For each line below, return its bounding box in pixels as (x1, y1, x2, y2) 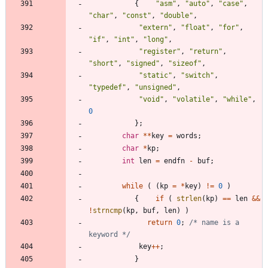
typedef (93, 83, 122, 92)
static (143, 71, 168, 80)
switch (185, 71, 210, 80)
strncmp (93, 206, 122, 215)
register (143, 47, 176, 56)
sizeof (172, 59, 197, 68)
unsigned (139, 83, 172, 92)
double (164, 11, 189, 20)
